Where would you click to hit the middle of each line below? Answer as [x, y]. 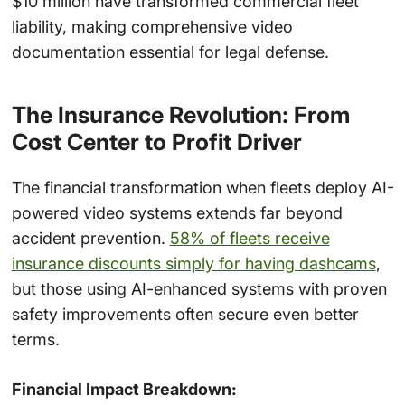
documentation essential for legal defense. [170, 52]
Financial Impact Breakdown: [124, 390]
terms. [35, 340]
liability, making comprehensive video [152, 26]
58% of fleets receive [250, 239]
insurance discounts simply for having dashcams [193, 264]
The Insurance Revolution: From [180, 114]
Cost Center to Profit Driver [156, 141]
